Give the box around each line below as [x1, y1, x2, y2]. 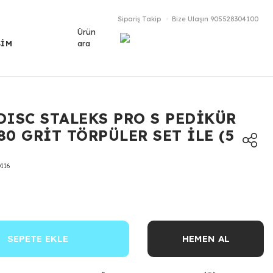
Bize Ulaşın [172, 15, 208, 23]
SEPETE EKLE [7, 233, 68, 244]
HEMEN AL [182, 233, 230, 244]
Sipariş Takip [118, 15, 161, 23]
